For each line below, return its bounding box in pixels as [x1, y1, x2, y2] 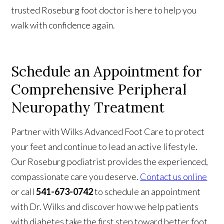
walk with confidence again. [11, 19, 115, 30]
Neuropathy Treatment [11, 98, 165, 116]
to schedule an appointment [93, 185, 201, 197]
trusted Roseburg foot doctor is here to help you [11, 4, 197, 15]
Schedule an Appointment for [11, 62, 202, 80]
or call [11, 185, 36, 197]
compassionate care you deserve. [11, 170, 140, 182]
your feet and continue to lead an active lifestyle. [11, 140, 198, 152]
